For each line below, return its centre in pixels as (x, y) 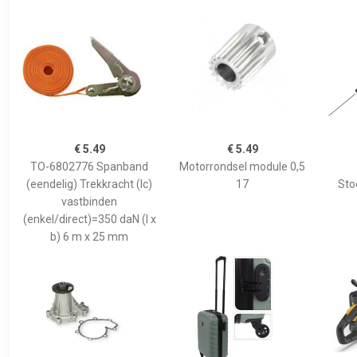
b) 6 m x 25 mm (89, 237)
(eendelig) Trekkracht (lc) (89, 184)
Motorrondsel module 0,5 (242, 167)
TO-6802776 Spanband (89, 167)
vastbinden (89, 202)
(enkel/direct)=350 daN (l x (89, 219)
